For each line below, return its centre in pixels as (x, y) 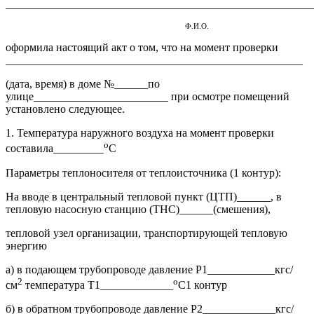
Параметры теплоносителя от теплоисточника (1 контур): (143, 172)
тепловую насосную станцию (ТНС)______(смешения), (138, 209)
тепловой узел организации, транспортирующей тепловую (146, 233)
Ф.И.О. (157, 26)
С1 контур (203, 285)
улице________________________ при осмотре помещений (148, 97)
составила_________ (55, 149)
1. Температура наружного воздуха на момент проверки (140, 133)
